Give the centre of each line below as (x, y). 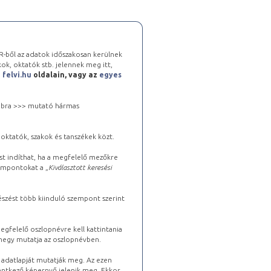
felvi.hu (17, 74)
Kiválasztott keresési (80, 167)
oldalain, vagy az (65, 74)
